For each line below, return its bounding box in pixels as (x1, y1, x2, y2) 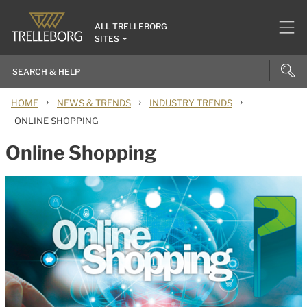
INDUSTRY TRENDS (149, 97, 232, 108)
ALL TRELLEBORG (95, 21, 167, 32)
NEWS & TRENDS (57, 97, 131, 108)
